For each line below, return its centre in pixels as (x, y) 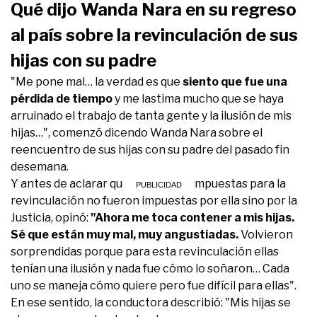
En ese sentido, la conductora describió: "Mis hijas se (151, 302)
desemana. (40, 166)
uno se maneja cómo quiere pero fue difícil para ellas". (154, 285)
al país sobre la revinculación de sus (154, 35)
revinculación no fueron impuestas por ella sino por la (154, 200)
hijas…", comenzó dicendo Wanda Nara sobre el (137, 132)
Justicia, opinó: (51, 217)
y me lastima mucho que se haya (198, 98)
